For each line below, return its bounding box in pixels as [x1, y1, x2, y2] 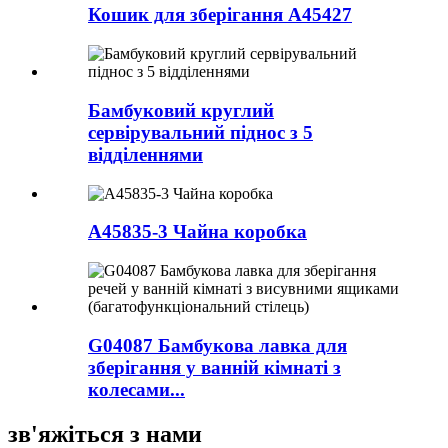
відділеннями [88, 143, 203, 165]
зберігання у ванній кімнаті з [88, 356, 341, 378]
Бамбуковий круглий [88, 99, 274, 121]
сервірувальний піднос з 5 [88, 121, 313, 143]
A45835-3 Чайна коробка [88, 221, 307, 243]
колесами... [88, 378, 185, 400]
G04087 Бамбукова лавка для [88, 334, 347, 356]
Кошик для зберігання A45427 [88, 4, 352, 26]
